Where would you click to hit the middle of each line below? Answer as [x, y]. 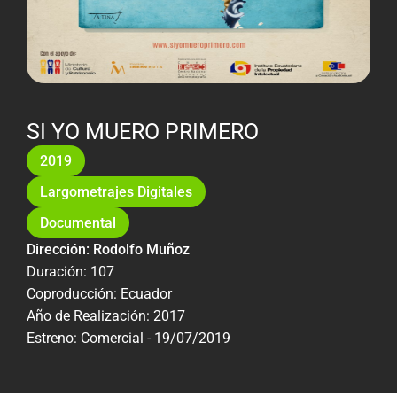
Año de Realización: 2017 [106, 315]
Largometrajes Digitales [116, 191]
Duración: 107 [70, 271]
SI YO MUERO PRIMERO [143, 131]
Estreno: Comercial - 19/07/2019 [128, 338]
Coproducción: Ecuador [99, 293]
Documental [78, 222]
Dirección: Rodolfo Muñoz [108, 249]
